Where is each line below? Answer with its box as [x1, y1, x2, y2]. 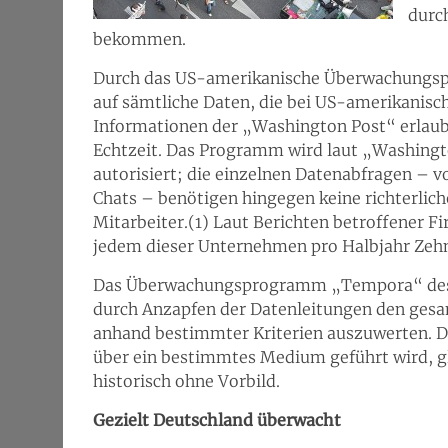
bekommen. [93, 29, 186, 49]
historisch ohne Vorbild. [93, 371, 280, 391]
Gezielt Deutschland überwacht [93, 410, 341, 430]
